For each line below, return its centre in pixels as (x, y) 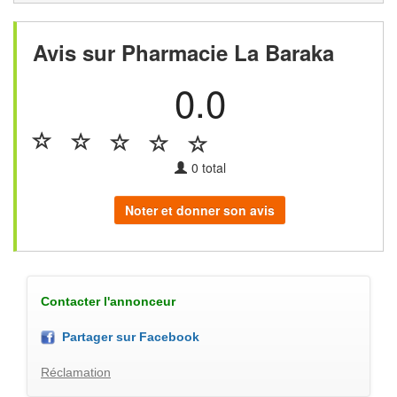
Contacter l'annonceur (108, 301)
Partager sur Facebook (127, 336)
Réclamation (76, 372)
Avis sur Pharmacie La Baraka (183, 52)
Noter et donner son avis (200, 210)
